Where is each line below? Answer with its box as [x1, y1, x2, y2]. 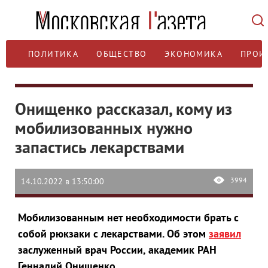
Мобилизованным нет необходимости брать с [18, 211, 239, 224]
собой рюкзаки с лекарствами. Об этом [18, 227, 209, 240]
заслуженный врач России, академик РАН [18, 243, 217, 257]
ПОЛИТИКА [28, 48, 79, 59]
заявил [209, 227, 241, 240]
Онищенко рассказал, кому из [15, 98, 232, 120]
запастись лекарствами [15, 136, 184, 158]
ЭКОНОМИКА [165, 48, 223, 59]
